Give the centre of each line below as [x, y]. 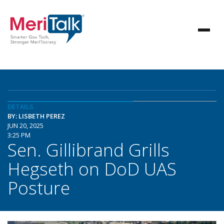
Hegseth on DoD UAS [92, 168]
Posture [39, 187]
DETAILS [20, 106]
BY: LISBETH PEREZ [36, 116]
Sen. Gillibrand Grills [88, 149]
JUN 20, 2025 [25, 125]
